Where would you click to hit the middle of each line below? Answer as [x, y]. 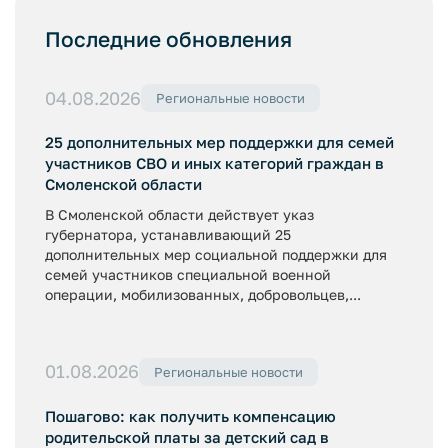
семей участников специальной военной [188, 274]
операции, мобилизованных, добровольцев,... [203, 294]
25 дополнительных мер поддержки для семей [219, 142]
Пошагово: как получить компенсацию [190, 415]
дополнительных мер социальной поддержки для [216, 254]
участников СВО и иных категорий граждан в [214, 163]
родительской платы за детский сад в [187, 436]
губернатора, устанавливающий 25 [168, 234]
